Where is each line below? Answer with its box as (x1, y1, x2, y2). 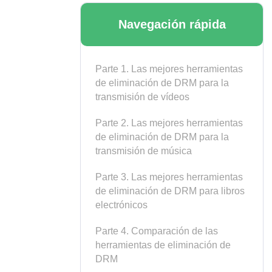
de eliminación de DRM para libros (95, 186, 245, 196)
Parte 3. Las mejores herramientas (95, 172, 243, 182)
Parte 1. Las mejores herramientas (95, 64, 243, 74)
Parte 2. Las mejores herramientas (95, 118, 243, 128)
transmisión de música (95, 146, 192, 156)
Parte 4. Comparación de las (95, 226, 218, 236)
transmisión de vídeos (95, 92, 189, 102)
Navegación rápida (118, 18, 226, 31)
